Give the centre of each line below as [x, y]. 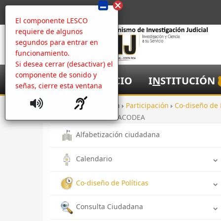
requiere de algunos [49, 31]
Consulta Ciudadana [110, 207]
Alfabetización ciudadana [118, 134]
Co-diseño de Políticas [112, 183]
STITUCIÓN [188, 81]
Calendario [94, 158]
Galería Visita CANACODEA [101, 117]
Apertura [106, 105]
